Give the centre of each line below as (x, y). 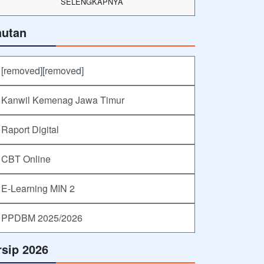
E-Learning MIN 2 (38, 188)
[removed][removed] (42, 70)
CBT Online (26, 159)
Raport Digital (30, 129)
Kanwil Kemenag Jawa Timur (63, 100)
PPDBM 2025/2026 (42, 217)
